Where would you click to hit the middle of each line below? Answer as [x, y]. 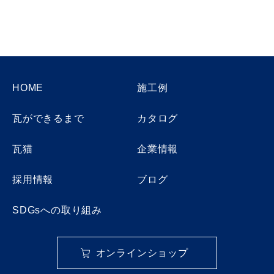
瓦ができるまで [48, 118]
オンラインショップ [142, 253]
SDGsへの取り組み [57, 210]
